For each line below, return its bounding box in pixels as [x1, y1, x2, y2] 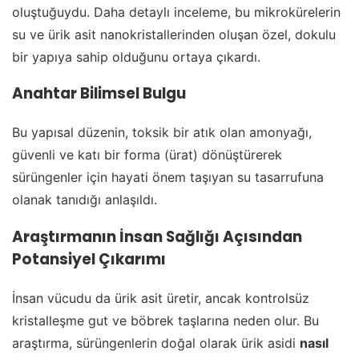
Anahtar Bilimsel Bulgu [12, 83, 186, 105]
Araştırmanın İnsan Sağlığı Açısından [12, 226, 302, 248]
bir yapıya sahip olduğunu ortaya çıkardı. [12, 48, 260, 65]
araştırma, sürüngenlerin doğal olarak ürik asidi [12, 335, 300, 352]
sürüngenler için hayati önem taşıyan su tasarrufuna [12, 169, 324, 186]
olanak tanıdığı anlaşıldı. [12, 192, 157, 208]
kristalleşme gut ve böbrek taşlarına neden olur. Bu [12, 313, 319, 329]
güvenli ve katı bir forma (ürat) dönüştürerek [12, 147, 282, 163]
